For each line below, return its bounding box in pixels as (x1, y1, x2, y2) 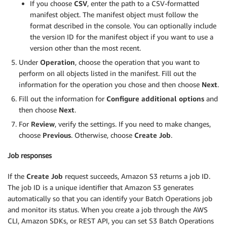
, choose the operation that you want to (75, 57, 200, 66)
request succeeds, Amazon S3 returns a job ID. (63, 171, 210, 180)
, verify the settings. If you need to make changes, (55, 119, 211, 128)
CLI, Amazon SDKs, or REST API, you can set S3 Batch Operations (8, 216, 214, 225)
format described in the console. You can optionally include (30, 21, 216, 30)
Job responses (8, 151, 52, 160)
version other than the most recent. (30, 43, 141, 52)
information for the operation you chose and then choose (19, 80, 202, 89)
